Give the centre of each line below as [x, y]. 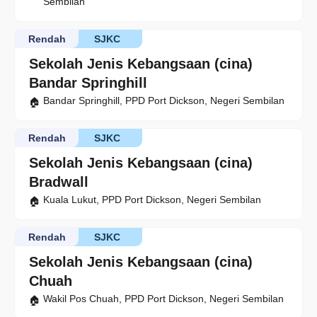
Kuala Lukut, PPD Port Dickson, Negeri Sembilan [152, 200]
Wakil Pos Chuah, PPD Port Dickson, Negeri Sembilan [163, 299]
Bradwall [59, 182]
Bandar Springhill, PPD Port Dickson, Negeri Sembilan [164, 100]
